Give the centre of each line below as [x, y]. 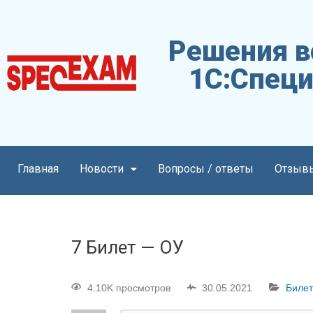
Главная [38, 169]
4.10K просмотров [129, 288]
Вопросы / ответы [206, 169]
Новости [102, 169]
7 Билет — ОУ [128, 248]
